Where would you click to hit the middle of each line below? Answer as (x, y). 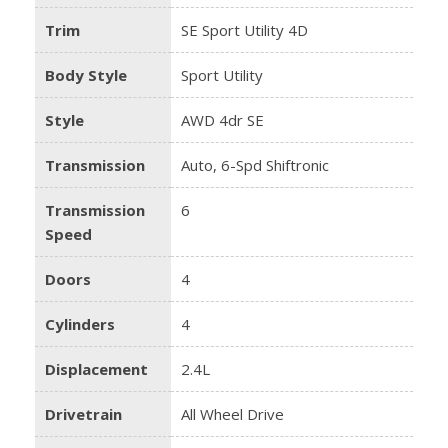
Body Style (86, 74)
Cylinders (80, 323)
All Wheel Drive (232, 413)
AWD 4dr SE (222, 119)
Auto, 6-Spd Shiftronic (255, 164)
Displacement (96, 368)
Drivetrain (83, 413)
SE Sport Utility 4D (244, 29)
